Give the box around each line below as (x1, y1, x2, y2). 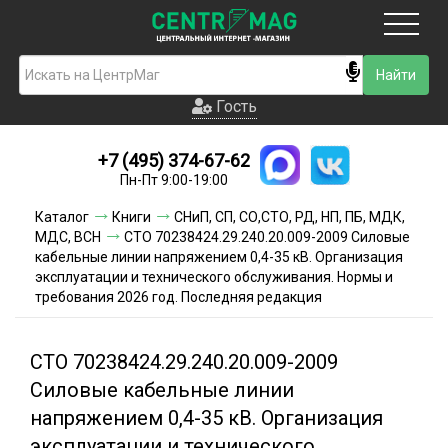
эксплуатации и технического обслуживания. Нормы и (35, 269, 393, 285)
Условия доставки (157, 203, 291, 220)
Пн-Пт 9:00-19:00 (120, 172, 228, 188)
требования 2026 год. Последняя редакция (35, 289, 322, 305)
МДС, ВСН (35, 229, 101, 245)
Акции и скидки (168, 332, 280, 349)
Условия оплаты (163, 246, 285, 263)
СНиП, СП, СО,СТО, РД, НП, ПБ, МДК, (174, 209, 405, 225)
